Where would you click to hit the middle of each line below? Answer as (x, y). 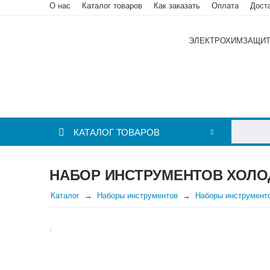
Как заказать (177, 6)
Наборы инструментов (137, 195)
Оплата (225, 6)
